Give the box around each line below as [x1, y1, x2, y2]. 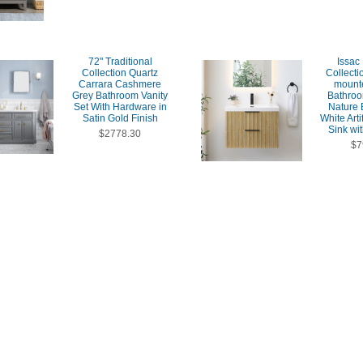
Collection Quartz [82, 67, 158, 79]
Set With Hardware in [73, 101, 167, 113]
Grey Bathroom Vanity [72, 90, 168, 101]
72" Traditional [88, 56, 152, 67]
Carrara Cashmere [79, 79, 161, 90]
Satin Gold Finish [82, 113, 158, 124]
